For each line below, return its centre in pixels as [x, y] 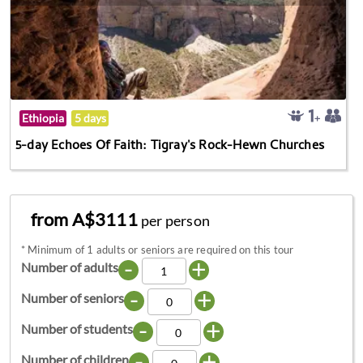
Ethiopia [43, 118]
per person [176, 221]
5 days [90, 118]
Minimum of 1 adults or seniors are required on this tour [161, 250]
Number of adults [69, 267]
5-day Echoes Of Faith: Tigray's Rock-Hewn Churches [170, 146]
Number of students [77, 329]
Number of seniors [72, 298]
